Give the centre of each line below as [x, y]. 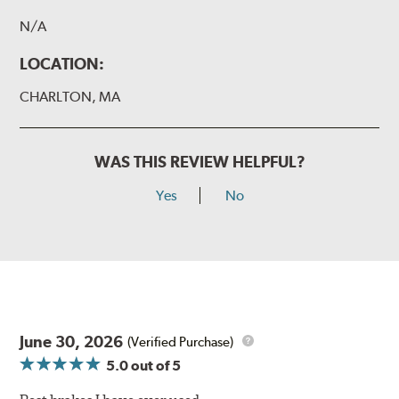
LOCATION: [62, 64]
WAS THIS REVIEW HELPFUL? [199, 162]
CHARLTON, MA [70, 97]
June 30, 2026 [72, 342]
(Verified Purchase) [181, 342]
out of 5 [155, 366]
